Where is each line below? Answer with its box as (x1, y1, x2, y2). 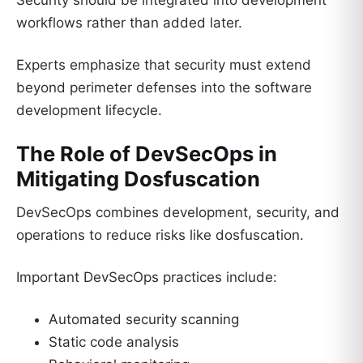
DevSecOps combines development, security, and (16, 204, 340, 221)
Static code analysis (49, 334, 179, 350)
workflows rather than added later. (16, 15, 242, 32)
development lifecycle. (16, 101, 162, 118)
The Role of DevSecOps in (16, 140, 277, 166)
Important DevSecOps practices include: (16, 269, 277, 286)
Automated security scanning (49, 311, 239, 327)
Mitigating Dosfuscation (16, 165, 260, 191)
